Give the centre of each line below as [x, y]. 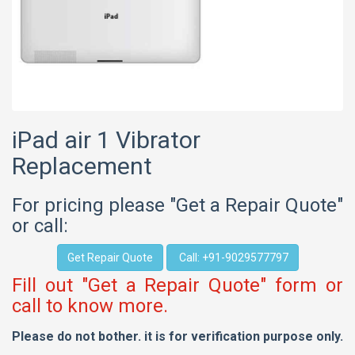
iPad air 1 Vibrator [106, 140]
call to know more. [90, 306]
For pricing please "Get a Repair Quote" [177, 205]
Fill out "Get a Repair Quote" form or [177, 285]
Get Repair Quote [110, 258]
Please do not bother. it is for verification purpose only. [177, 336]
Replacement [82, 166]
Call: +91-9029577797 [232, 258]
